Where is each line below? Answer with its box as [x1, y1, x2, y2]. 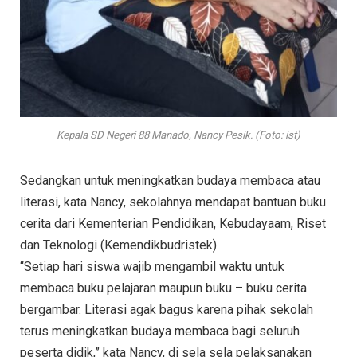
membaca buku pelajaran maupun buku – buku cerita [20, 280, 307, 296]
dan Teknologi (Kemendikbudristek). [20, 237, 219, 253]
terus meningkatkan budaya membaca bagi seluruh [20, 323, 300, 339]
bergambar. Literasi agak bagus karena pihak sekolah [20, 301, 313, 317]
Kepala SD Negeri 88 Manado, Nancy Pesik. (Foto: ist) [57, 128, 300, 141]
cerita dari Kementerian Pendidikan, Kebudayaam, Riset [20, 215, 326, 231]
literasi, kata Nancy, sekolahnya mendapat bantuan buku [20, 194, 326, 210]
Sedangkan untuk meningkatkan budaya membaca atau [20, 172, 320, 188]
